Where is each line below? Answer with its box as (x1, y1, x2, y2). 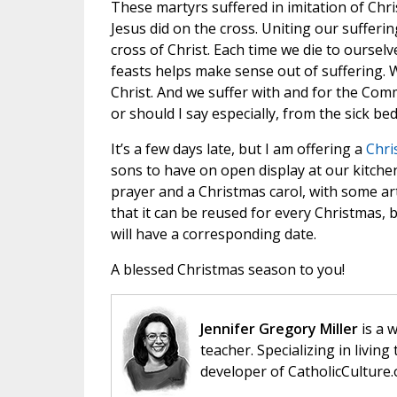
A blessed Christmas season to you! (110, 260, 345, 280)
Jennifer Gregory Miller (199, 319, 358, 339)
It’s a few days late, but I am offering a (110, 139, 366, 160)
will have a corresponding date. (110, 224, 316, 245)
